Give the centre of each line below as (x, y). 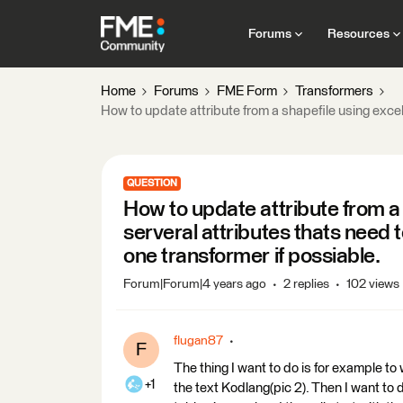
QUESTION (152, 183)
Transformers (334, 91)
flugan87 (198, 341)
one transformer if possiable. (252, 256)
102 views (373, 284)
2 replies (306, 284)
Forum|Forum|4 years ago (195, 284)
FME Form (247, 91)
